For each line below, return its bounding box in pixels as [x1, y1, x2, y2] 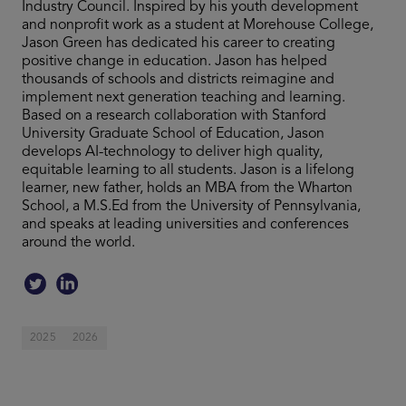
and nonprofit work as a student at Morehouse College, [22, 18, 373, 34]
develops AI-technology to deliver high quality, [22, 145, 323, 160]
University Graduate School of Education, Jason [22, 127, 324, 142]
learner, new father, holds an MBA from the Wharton [22, 181, 353, 197]
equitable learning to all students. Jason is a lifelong [22, 163, 354, 179]
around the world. [22, 236, 135, 251]
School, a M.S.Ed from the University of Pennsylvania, [22, 199, 361, 215]
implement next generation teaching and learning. [22, 91, 345, 106]
